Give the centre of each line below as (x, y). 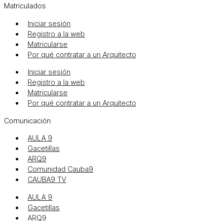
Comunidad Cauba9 (60, 169)
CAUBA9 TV (47, 180)
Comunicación (27, 121)
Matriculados (25, 6)
